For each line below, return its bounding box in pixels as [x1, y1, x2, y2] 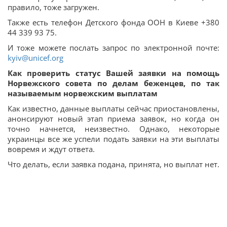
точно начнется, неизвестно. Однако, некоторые [8, 123, 219, 134]
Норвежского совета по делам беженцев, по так [8, 78, 219, 88]
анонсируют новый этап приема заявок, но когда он [8, 113, 219, 124]
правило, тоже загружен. [8, 2, 99, 12]
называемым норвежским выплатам [8, 88, 158, 98]
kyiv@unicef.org [8, 52, 63, 63]
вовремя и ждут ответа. [8, 143, 95, 154]
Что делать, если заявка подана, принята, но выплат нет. [8, 159, 219, 169]
